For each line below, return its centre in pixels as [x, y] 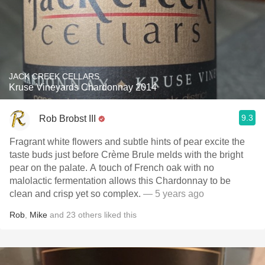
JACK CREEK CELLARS [54, 76]
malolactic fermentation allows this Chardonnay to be [120, 181]
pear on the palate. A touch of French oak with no [112, 168]
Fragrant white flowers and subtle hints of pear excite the [127, 142]
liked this [119, 215]
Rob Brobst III [67, 118]
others [90, 215]
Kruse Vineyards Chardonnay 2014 [83, 87]
